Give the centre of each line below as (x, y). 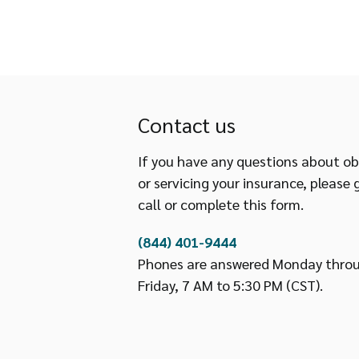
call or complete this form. (220, 204)
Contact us (186, 124)
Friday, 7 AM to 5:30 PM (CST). (230, 284)
